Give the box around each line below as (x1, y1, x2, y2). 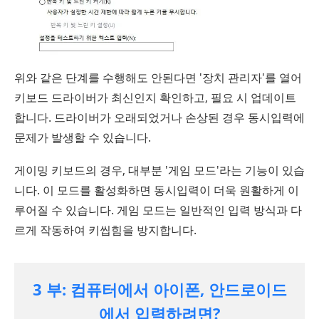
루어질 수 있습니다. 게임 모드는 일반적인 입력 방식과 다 (14, 202, 302, 219)
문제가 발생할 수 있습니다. (14, 130, 151, 146)
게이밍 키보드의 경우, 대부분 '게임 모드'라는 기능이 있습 (14, 162, 305, 179)
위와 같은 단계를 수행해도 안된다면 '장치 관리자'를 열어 (14, 70, 302, 86)
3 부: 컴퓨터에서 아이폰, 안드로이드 (32, 278, 287, 300)
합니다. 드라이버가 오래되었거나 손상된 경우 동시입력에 (14, 110, 305, 126)
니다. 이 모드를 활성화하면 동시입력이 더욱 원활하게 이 (14, 182, 299, 199)
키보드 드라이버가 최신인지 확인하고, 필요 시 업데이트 (14, 90, 296, 106)
